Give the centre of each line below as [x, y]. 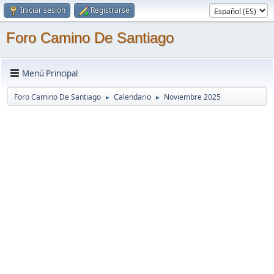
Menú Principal [50, 73]
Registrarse [110, 10]
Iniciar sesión [43, 10]
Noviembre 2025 [192, 97]
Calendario [132, 97]
